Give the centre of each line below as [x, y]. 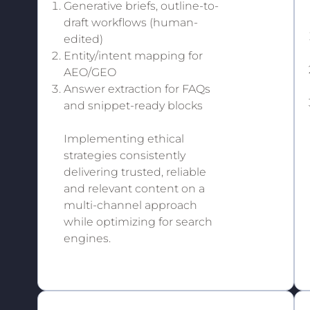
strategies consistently [124, 155]
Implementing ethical [124, 138]
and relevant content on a [134, 188]
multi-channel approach [130, 205]
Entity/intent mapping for [133, 55]
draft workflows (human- [130, 22]
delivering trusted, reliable [135, 172]
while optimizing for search [138, 221]
